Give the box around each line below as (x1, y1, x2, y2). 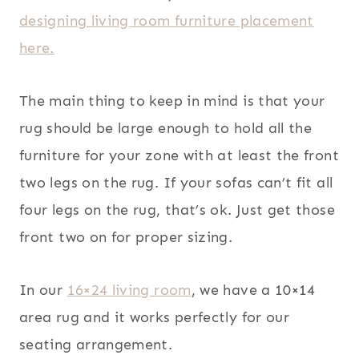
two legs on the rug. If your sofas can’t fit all (19, 174, 333, 192)
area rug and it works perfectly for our (19, 309, 290, 327)
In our (19, 281, 67, 300)
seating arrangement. (19, 336, 173, 354)
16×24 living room (67, 281, 192, 300)
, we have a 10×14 (191, 281, 316, 300)
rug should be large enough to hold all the (19, 119, 313, 138)
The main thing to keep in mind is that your (19, 92, 325, 111)
